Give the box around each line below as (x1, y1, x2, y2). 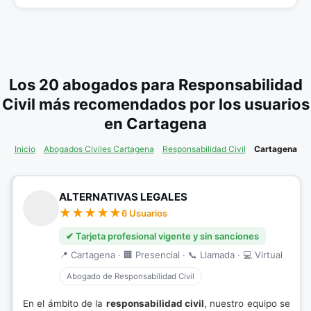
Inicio (14, 144, 35, 154)
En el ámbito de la (23, 298, 106, 309)
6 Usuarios (121, 208, 167, 219)
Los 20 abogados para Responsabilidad (8, 76, 303, 94)
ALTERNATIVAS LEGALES (59, 190, 187, 203)
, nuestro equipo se (204, 298, 291, 309)
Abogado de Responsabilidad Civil (67, 271, 194, 281)
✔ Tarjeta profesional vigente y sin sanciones (66, 230, 259, 242)
